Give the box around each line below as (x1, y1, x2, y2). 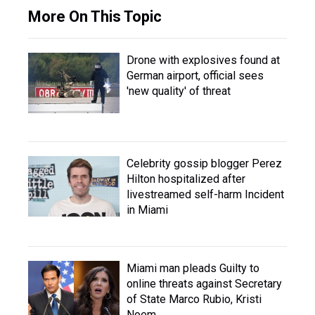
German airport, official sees (127, 69, 264, 83)
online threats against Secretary (127, 277, 282, 291)
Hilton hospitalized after (127, 172, 245, 186)
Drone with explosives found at (127, 53, 280, 67)
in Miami (127, 203, 168, 217)
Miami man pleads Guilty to (127, 262, 259, 276)
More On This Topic (28, 8, 162, 26)
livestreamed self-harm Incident (127, 188, 284, 202)
